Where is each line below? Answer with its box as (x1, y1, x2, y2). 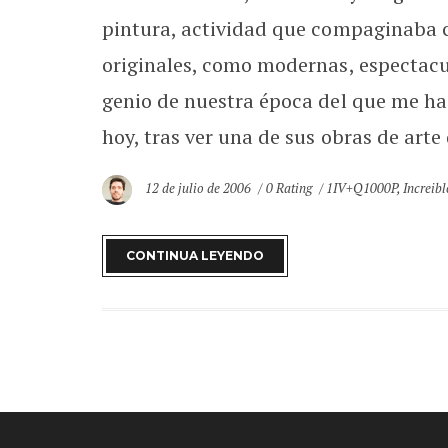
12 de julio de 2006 (145, 179, 255, 198)
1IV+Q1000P (325, 179, 397, 198)
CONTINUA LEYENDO (126, 248, 264, 263)
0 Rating (265, 179, 312, 198)
